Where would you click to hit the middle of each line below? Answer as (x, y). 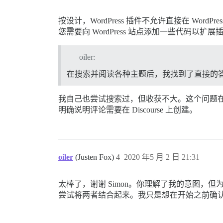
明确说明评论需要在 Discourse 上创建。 (128, 110)
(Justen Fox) (96, 157)
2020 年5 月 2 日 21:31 (162, 157)
